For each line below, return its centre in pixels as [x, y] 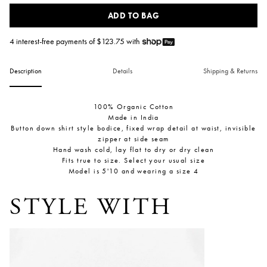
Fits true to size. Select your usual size [133, 161]
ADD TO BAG [133, 15]
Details [122, 71]
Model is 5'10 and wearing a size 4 [133, 171]
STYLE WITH [91, 207]
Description [26, 71]
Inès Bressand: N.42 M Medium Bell [91, 234]
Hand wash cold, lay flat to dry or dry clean [133, 150]
